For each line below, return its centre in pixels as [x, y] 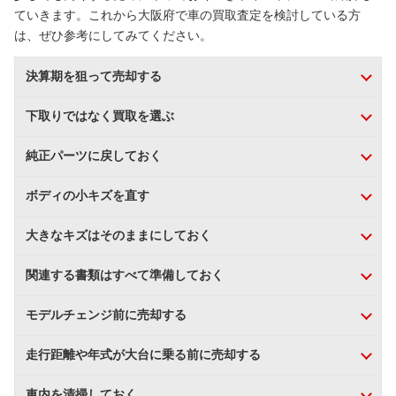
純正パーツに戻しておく [94, 156]
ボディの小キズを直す [88, 195]
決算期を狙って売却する [94, 76]
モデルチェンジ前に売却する [106, 315]
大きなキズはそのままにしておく [118, 235]
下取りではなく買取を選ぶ [100, 116]
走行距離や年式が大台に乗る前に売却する [143, 354]
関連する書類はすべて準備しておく [125, 275]
